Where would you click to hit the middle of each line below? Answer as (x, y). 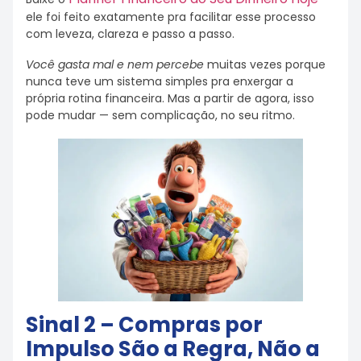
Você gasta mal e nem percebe (115, 65)
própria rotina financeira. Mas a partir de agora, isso (170, 99)
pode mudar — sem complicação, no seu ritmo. (160, 116)
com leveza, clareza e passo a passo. (130, 33)
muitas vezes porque (265, 65)
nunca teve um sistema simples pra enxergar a (160, 82)
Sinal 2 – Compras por (144, 325)
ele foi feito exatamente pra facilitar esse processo (171, 17)
